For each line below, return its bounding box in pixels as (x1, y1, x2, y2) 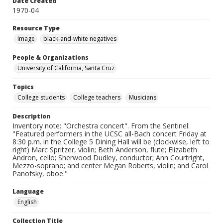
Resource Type (12, 24, 60, 33)
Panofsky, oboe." (12, 169, 68, 179)
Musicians (129, 93, 156, 102)
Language (12, 187, 44, 196)
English (17, 198, 37, 207)
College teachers (73, 93, 120, 102)
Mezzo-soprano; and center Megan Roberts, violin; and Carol (12, 161, 208, 171)
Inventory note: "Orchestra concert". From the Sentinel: (12, 121, 190, 131)
